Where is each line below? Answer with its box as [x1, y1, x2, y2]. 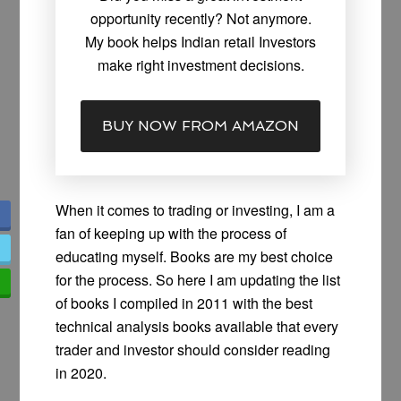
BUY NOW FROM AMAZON [102, 117, 299, 135]
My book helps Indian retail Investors [85, 31, 316, 53]
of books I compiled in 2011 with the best [55, 293, 313, 314]
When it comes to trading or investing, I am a [55, 200, 336, 221]
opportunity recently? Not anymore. [90, 8, 311, 30]
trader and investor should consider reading [55, 339, 331, 361]
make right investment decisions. [97, 55, 304, 76]
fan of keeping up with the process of [55, 223, 287, 244]
